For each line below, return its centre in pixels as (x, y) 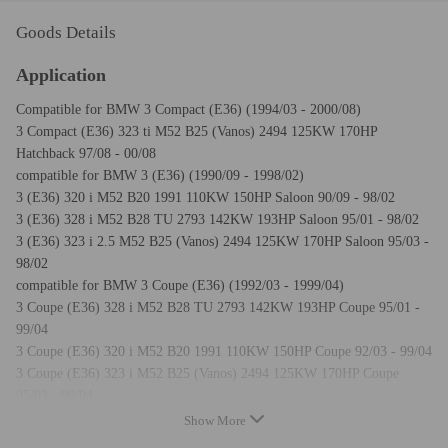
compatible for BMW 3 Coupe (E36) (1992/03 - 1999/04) (180, 285)
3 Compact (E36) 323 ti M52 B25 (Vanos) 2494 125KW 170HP (196, 131)
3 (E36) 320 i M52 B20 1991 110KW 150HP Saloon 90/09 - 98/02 (205, 197)
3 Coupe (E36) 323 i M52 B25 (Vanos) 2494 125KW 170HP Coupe (207, 373)
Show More (216, 420)
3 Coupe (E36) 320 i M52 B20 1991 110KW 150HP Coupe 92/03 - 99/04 (224, 351)
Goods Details (66, 32)
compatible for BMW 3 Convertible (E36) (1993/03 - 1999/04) (195, 417)
